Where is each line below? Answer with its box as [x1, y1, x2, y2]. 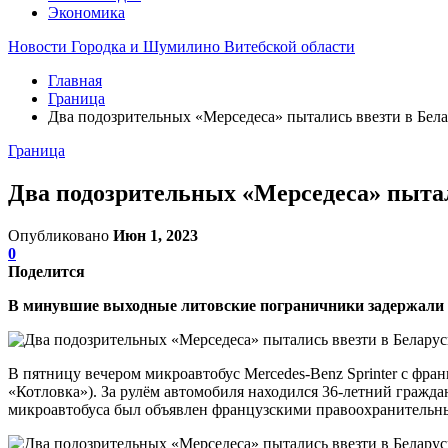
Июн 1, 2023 [113, 226, 198, 244]
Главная [48, 72, 102, 89]
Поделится [8, 262, 85, 280]
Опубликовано [8, 226, 113, 244]
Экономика [48, 4, 125, 21]
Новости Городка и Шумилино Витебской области [8, 38, 355, 55]
